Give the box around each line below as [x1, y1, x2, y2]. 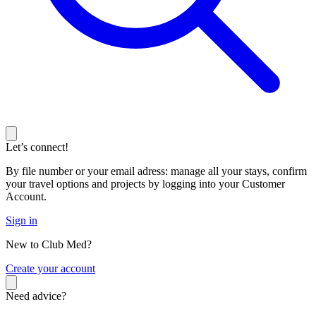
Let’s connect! [6, 141, 68, 154]
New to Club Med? [6, 238, 92, 251]
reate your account [13, 262, 95, 275]
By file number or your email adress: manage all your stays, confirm [6, 165, 307, 178]
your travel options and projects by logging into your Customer [6, 178, 285, 190]
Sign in [6, 214, 37, 227]
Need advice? [6, 290, 66, 303]
